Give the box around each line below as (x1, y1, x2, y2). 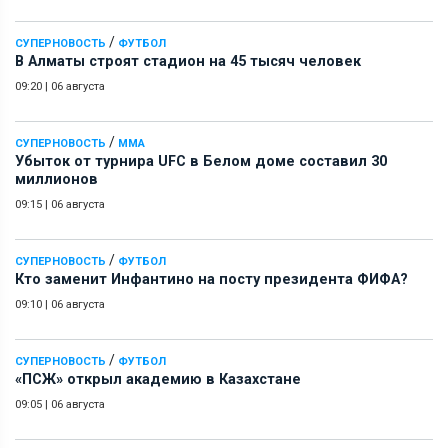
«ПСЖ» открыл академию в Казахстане (15, 370, 301, 388)
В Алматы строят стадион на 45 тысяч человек (15, 52, 361, 70)
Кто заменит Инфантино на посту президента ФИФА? (15, 270, 408, 288)
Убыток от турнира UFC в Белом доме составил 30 (15, 152, 387, 170)
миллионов (15, 170, 98, 188)
